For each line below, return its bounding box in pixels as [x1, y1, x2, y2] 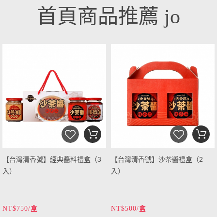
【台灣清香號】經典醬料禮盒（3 [2, 155, 101, 164]
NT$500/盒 [111, 205, 146, 213]
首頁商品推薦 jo [37, 5, 180, 28]
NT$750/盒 [2, 205, 38, 213]
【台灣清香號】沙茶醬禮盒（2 [111, 155, 203, 164]
